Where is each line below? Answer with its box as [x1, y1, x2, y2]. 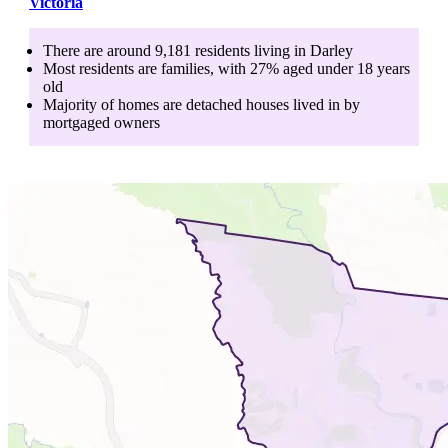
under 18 [317, 59, 373, 77]
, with [210, 59, 246, 77]
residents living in [191, 41, 310, 59]
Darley [310, 41, 353, 59]
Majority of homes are [43, 95, 186, 113]
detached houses [186, 95, 289, 113]
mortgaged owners [43, 113, 160, 131]
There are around [43, 41, 155, 59]
